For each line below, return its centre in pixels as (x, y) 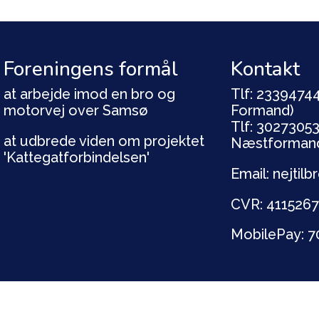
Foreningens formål (91, 69)
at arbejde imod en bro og (90, 94)
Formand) (263, 110)
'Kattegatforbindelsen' (77, 157)
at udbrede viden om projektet (104, 141)
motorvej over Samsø (76, 110)
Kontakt (266, 69)
